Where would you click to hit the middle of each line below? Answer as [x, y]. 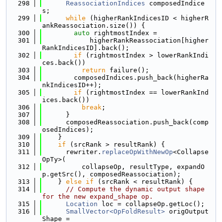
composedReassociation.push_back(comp [125, 122]
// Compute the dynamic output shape [135, 189]
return [94, 70]
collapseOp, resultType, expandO [123, 167]
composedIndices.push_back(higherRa [125, 78]
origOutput [187, 211]
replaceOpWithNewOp [137, 152]
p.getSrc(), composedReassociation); [111, 174]
